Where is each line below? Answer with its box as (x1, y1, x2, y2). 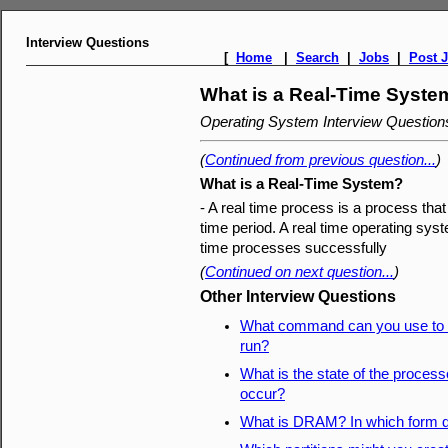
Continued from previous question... (205, 152, 436, 168)
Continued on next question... (205, 264, 394, 280)
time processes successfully (200, 240, 387, 256)
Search (296, 50, 339, 65)
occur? (240, 386, 285, 402)
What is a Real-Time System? (200, 176, 403, 192)
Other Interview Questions (200, 288, 396, 305)
